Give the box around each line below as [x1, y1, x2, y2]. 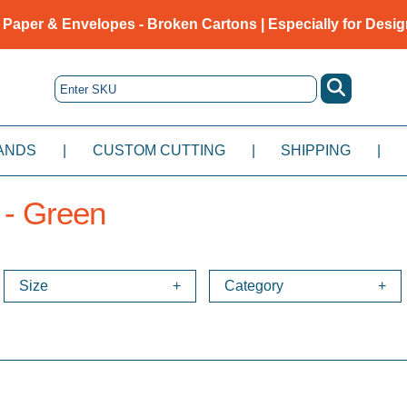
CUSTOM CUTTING [92, 142, 225, 158]
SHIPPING [281, 142, 352, 158]
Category [224, 278, 284, 294]
